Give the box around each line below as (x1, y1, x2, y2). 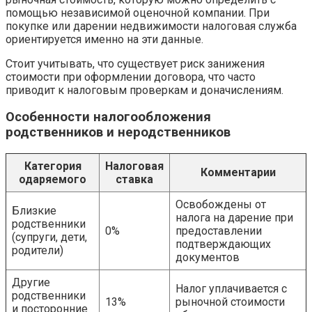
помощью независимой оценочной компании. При (6, 6, 270, 19)
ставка (116, 173, 153, 186)
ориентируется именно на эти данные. (6, 32, 203, 46)
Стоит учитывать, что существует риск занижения (6, 56, 265, 70)
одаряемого (19, 173, 86, 186)
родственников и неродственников (6, 125, 231, 141)
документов (175, 251, 240, 264)
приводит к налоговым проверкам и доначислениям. (6, 83, 283, 97)
